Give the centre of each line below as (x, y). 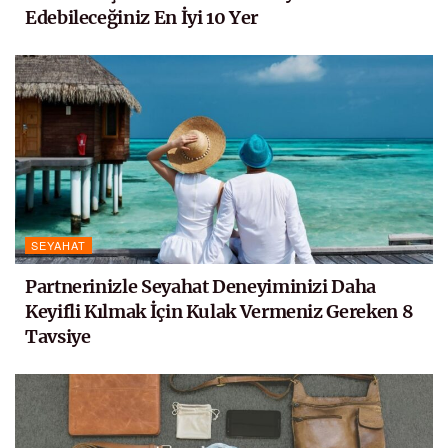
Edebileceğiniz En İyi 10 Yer (141, 17)
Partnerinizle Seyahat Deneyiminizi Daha (200, 286)
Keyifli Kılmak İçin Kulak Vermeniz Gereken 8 (219, 311)
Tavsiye (58, 336)
